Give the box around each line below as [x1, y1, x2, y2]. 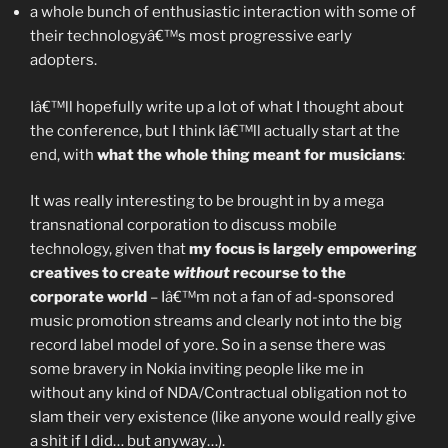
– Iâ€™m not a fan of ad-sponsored [147, 288, 394, 306]
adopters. [30, 51, 97, 69]
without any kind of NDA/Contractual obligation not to [30, 384, 407, 402]
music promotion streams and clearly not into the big [30, 312, 402, 330]
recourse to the [230, 264, 346, 282]
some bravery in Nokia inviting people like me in [30, 360, 364, 378]
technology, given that [30, 240, 189, 258]
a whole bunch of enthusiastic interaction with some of [30, 3, 416, 21]
